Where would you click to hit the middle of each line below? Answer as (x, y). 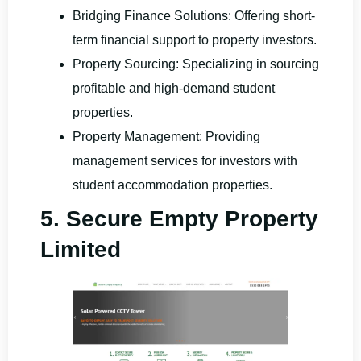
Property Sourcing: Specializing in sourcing (196, 64)
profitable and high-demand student (174, 89)
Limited (81, 250)
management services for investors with (185, 161)
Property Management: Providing (166, 137)
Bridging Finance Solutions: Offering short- (194, 16)
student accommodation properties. (172, 185)
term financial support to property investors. (195, 40)
